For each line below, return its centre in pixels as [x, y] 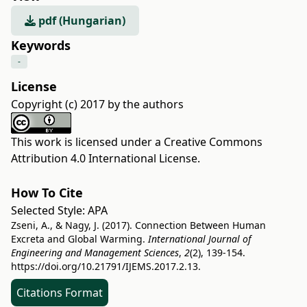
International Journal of [199, 239]
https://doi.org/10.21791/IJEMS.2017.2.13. [106, 267]
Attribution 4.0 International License [104, 159]
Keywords [41, 46]
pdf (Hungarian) [81, 21]
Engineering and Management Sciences [95, 253]
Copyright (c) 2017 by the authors [97, 105]
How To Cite [47, 193]
